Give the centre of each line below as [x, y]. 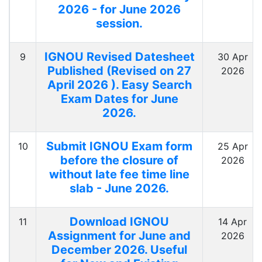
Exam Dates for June [119, 99]
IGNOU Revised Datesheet [119, 57]
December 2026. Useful [119, 250]
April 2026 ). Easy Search [119, 85]
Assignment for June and [119, 236]
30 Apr [232, 57]
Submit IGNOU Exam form [119, 146]
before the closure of [119, 161]
